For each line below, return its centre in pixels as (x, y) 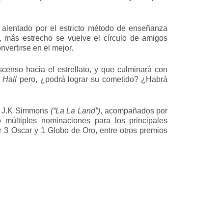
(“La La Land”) (75, 111)
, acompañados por (134, 111)
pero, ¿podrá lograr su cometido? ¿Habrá (92, 80)
